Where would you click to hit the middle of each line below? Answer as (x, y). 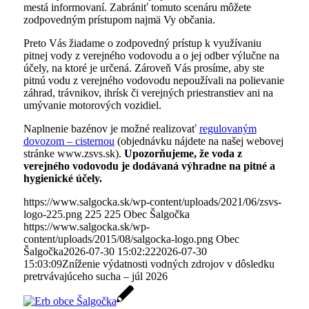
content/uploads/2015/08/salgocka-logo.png (118, 239)
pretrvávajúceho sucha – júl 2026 (95, 276)
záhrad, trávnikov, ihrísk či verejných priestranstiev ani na (148, 92)
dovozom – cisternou (69, 141)
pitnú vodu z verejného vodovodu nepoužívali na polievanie (153, 80)
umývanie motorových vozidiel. (92, 105)
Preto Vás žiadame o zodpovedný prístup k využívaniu (142, 43)
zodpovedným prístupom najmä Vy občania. (119, 19)
